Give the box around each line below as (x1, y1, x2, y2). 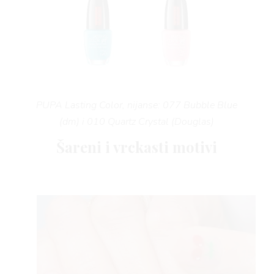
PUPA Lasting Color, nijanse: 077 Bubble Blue (36, 98, 238, 113)
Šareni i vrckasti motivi (56, 136, 218, 157)
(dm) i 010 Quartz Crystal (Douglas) (59, 115, 215, 129)
